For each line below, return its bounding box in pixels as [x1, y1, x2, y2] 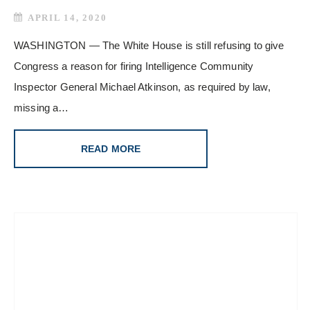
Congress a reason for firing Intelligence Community [14, 60, 254, 72]
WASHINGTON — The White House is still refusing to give [14, 39, 284, 51]
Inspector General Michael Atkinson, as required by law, [14, 80, 271, 93]
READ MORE [80, 143, 141, 154]
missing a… [14, 101, 69, 113]
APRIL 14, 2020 [28, 12, 107, 23]
